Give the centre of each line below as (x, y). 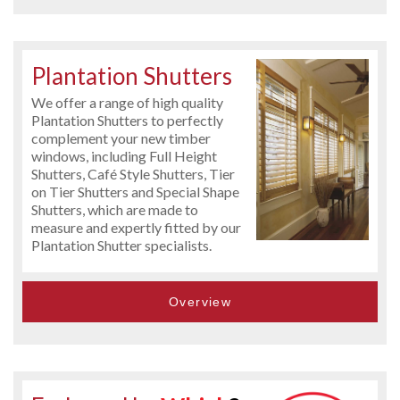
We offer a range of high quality (127, 102)
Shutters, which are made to (115, 209)
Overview (200, 301)
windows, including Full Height (124, 155)
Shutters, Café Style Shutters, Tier (133, 173)
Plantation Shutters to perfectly (127, 120)
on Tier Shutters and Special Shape (135, 191)
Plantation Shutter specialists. (121, 245)
